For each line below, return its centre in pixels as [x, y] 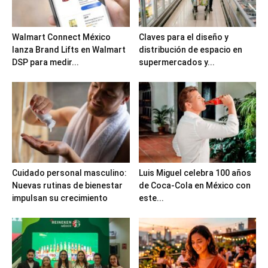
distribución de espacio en [190, 49]
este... [151, 198]
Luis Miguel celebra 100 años [195, 173]
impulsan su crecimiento [60, 198]
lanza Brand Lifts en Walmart [69, 49]
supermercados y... [176, 62]
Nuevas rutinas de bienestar [67, 185]
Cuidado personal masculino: [69, 173]
